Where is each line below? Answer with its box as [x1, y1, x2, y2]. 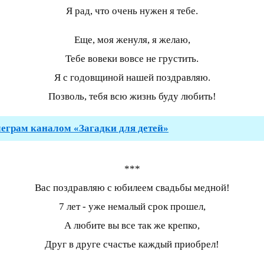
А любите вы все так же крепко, [64, 219, 200, 231]
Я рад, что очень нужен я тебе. [66, 5, 198, 16]
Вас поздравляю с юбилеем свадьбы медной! [34, 181, 230, 193]
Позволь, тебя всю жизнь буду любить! [48, 90, 216, 102]
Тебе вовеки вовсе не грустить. [65, 52, 199, 64]
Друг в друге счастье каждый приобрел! [45, 238, 219, 250]
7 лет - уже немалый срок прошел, [58, 200, 206, 212]
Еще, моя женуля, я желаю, [74, 34, 190, 45]
